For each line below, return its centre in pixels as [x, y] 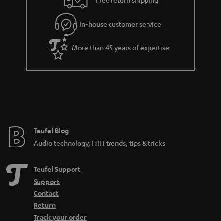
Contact [46, 193]
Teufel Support [57, 169]
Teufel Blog [51, 131]
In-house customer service [121, 24]
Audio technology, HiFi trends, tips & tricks [99, 143]
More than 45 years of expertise [121, 48]
